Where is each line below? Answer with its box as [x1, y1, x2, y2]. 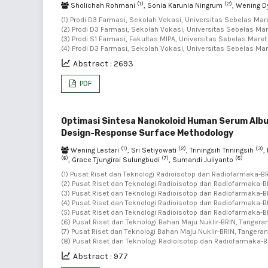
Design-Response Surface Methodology [61, 128, 233, 138]
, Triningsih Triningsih [186, 146, 255, 154]
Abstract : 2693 [73, 59, 133, 69]
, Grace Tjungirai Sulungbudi [68, 156, 162, 164]
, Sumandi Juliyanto [169, 156, 235, 164]
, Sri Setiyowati [127, 146, 178, 154]
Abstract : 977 [73, 251, 128, 261]
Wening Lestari [69, 146, 121, 154]
